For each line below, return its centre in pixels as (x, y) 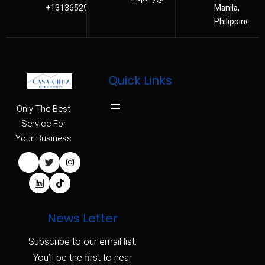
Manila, (227, 8)
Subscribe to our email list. (83, 242)
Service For (43, 124)
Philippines (234, 21)
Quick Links (140, 80)
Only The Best (44, 109)
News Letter (83, 219)
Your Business (44, 139)
